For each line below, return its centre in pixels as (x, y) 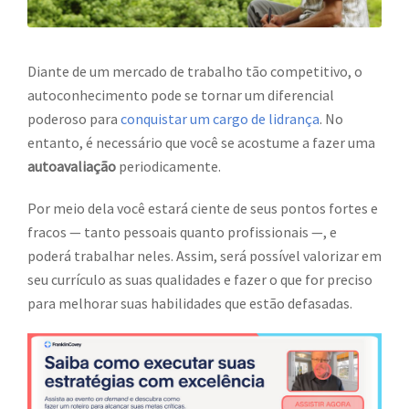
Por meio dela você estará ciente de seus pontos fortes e (203, 209)
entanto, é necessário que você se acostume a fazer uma (201, 143)
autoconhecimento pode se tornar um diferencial (181, 95)
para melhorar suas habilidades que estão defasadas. (190, 304)
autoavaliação (72, 167)
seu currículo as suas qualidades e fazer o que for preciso (200, 280)
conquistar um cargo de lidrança (220, 119)
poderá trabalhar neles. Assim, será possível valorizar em (204, 256)
